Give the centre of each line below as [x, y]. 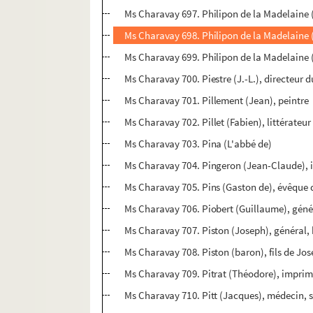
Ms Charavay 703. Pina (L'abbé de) [198, 144]
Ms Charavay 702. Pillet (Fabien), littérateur [218, 122]
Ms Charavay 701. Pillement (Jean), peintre [217, 101]
